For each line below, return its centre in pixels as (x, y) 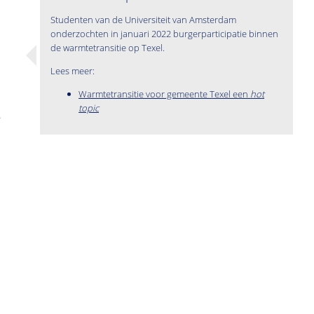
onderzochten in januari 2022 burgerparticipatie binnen (165, 34)
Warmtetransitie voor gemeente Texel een (165, 94)
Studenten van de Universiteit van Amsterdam (144, 20)
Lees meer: (73, 71)
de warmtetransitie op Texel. (108, 48)
